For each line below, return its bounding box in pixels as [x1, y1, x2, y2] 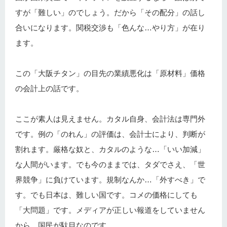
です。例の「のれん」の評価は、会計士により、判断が [15, 130, 205, 139]
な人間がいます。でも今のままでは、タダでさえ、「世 [15, 160, 205, 169]
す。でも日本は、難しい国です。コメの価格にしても [15, 191, 198, 200]
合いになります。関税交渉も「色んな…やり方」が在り [15, 23, 205, 32]
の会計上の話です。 [15, 84, 84, 93]
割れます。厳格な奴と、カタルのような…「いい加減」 [15, 145, 205, 154]
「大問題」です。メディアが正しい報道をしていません [15, 206, 205, 215]
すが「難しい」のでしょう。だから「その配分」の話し [15, 8, 205, 17]
